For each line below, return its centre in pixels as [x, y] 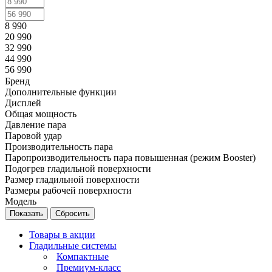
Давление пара [36, 125]
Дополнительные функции [61, 92]
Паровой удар [33, 136]
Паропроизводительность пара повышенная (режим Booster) [130, 158]
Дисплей [23, 103]
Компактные [83, 257]
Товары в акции [62, 235]
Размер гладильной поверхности [72, 180]
